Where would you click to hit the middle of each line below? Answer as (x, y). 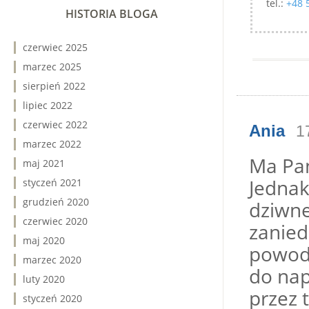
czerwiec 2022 (55, 124)
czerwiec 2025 (55, 47)
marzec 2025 (52, 67)
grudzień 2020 (56, 202)
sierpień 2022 (54, 86)
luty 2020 (44, 279)
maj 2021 (44, 163)
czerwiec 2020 (55, 221)
